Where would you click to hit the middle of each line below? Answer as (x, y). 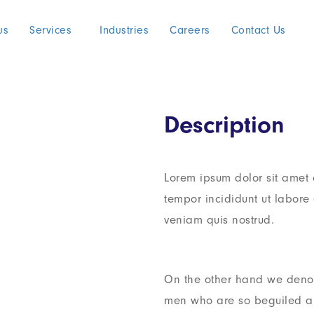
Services (51, 30)
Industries (124, 30)
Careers (190, 30)
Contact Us (258, 30)
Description (224, 125)
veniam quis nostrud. (219, 220)
